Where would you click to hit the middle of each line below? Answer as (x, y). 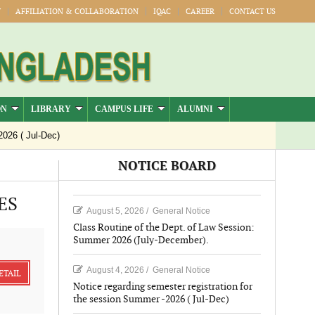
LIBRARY (51, 109)
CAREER (200, 12)
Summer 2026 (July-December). (141, 240)
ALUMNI (195, 109)
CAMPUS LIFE (124, 109)
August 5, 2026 (115, 211)
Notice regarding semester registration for (162, 287)
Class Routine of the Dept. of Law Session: (163, 227)
